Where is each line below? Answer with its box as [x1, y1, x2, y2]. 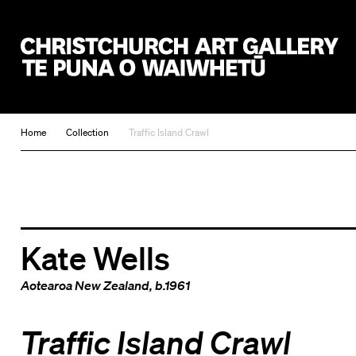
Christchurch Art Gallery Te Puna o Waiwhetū [20, 76, 292, 94]
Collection [65, 126, 109, 140]
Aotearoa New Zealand [20, 277, 149, 293]
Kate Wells [20, 238, 170, 277]
